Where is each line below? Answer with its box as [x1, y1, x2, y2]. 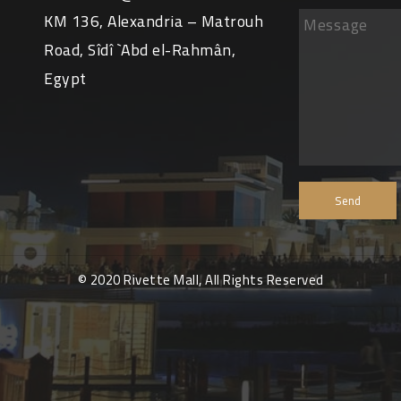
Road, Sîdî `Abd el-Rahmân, [44, 35, 235, 64]
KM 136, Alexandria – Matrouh [44, 6, 263, 36]
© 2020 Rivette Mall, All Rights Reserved [77, 267, 324, 293]
